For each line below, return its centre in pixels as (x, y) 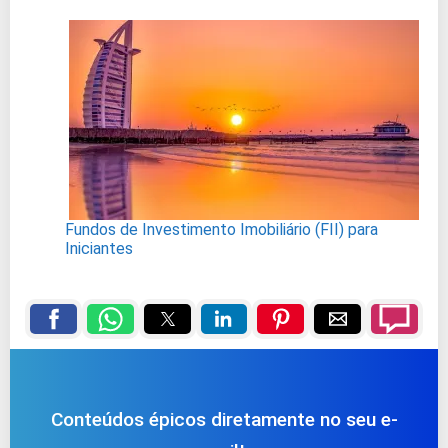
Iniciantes (99, 249)
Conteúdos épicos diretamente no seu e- (224, 420)
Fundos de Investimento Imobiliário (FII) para (221, 230)
